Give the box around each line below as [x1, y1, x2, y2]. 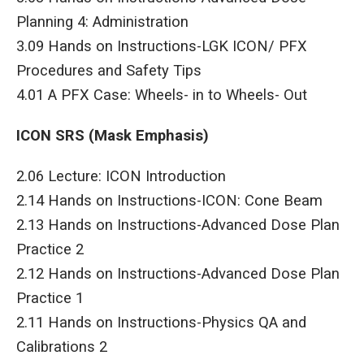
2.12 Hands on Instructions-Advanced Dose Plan [16, 265, 340, 284]
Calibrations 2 [16, 338, 132, 357]
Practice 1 [16, 289, 100, 308]
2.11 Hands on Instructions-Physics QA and [16, 314, 306, 332]
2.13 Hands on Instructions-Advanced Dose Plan [16, 216, 340, 235]
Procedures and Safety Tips [16, 62, 201, 80]
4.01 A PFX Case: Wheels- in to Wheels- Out [16, 86, 307, 105]
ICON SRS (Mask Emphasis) [16, 127, 209, 145]
